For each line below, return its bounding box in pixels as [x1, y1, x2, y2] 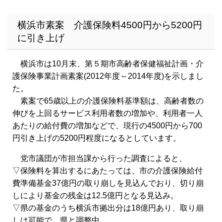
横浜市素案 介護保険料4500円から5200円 [17, 20, 202, 31]
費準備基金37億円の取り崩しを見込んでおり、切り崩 [12, 179, 204, 188]
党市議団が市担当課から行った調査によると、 [12, 154, 187, 163]
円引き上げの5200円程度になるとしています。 [12, 134, 181, 143]
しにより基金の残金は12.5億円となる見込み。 [12, 191, 178, 200]
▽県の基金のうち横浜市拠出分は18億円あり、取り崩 [12, 204, 204, 213]
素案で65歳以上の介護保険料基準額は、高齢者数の [12, 97, 204, 106]
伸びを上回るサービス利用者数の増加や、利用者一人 [12, 109, 203, 118]
